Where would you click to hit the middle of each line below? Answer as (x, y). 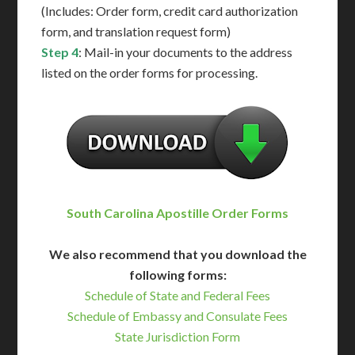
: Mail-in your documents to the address (186, 52)
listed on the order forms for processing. (150, 73)
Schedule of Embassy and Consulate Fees (177, 316)
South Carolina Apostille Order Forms (177, 213)
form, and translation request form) (136, 32)
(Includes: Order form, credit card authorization (170, 11)
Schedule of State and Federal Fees (177, 296)
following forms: (177, 275)
